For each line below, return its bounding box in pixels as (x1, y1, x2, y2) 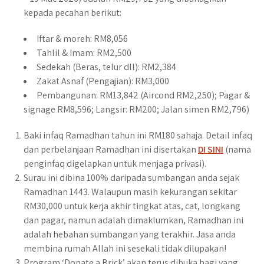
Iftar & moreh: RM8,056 (37, 32, 128, 45)
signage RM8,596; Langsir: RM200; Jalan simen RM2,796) (24, 103, 249, 115)
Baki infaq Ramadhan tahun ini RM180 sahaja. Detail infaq (24, 129, 252, 141)
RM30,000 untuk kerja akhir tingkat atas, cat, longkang (24, 200, 240, 212)
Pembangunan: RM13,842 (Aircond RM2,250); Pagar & (37, 89, 250, 101)
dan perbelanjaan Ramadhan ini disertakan (24, 143, 198, 156)
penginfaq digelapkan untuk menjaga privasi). (24, 157, 206, 170)
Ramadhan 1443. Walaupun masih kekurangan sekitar (24, 186, 237, 198)
